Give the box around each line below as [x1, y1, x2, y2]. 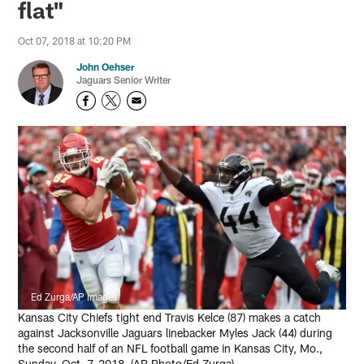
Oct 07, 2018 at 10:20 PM [18, 35, 132, 47]
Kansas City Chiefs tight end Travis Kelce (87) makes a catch [18, 310, 322, 325]
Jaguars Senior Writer [76, 74, 171, 86]
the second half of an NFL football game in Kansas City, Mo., [18, 341, 323, 356]
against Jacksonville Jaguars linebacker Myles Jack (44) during [18, 326, 333, 340]
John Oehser [76, 61, 136, 73]
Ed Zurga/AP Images [31, 291, 119, 303]
